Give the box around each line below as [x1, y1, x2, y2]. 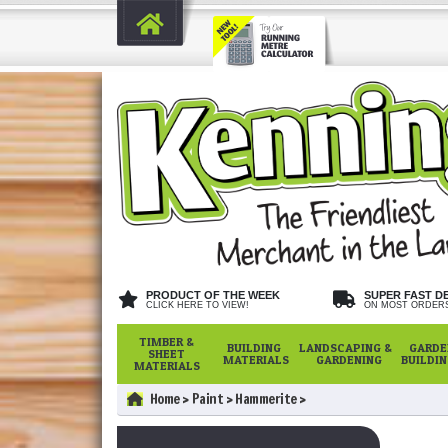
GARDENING [309, 351, 382, 367]
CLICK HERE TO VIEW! [146, 299, 249, 310]
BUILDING [227, 339, 285, 355]
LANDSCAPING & [299, 339, 393, 355]
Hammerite [235, 388, 297, 409]
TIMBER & [139, 333, 195, 349]
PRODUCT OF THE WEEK [146, 288, 280, 301]
